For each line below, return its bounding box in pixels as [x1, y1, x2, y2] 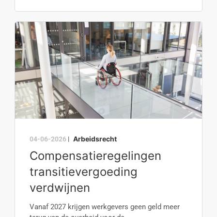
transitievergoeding [30, 165, 138, 179]
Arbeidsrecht [73, 135, 117, 143]
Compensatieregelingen [30, 149, 161, 163]
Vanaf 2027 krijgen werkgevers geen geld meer [30, 202, 180, 211]
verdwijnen [30, 181, 90, 195]
